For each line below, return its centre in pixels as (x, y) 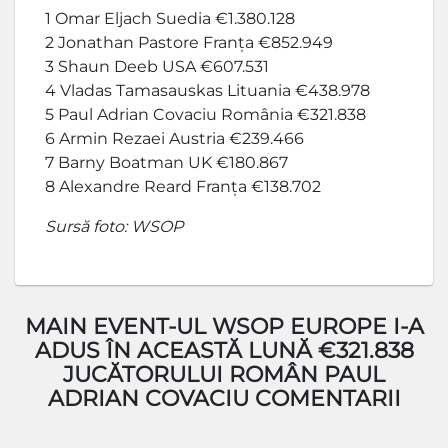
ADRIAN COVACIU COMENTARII (224, 398)
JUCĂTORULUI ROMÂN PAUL (224, 374)
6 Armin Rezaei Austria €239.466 (174, 138)
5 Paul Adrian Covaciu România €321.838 (205, 114)
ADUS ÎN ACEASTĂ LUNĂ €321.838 (224, 350)
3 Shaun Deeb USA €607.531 (157, 66)
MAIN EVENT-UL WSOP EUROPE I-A (224, 326)
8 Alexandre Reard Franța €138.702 (183, 186)
